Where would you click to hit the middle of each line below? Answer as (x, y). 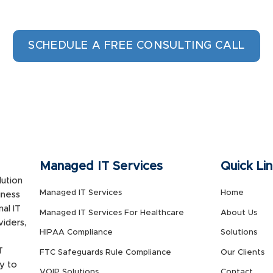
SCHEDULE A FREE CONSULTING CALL (136, 46)
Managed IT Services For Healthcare (112, 213)
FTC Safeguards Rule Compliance (106, 252)
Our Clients (242, 252)
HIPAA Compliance (76, 233)
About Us (239, 213)
